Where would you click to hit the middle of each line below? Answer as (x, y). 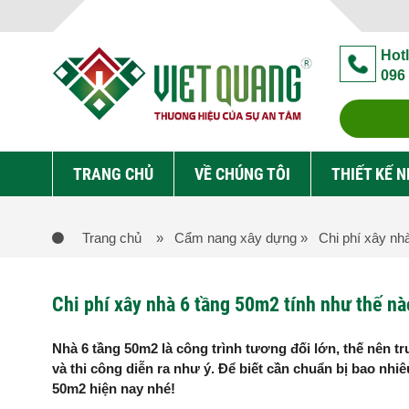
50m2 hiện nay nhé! (114, 388)
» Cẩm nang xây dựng (226, 238)
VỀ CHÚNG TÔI (242, 174)
